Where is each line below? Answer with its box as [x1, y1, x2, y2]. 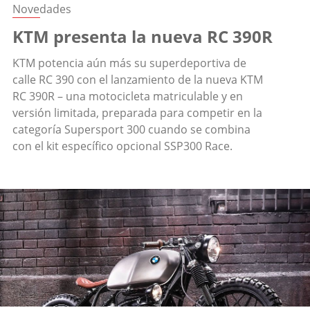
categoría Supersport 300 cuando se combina [12, 122, 250, 138]
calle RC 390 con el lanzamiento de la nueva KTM [12, 72, 263, 88]
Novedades [12, 1, 71, 17]
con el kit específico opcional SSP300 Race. [12, 138, 232, 154]
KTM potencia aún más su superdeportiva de [12, 55, 246, 71]
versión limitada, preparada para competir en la [12, 105, 262, 121]
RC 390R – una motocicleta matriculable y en [12, 89, 243, 104]
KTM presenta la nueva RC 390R [12, 25, 273, 48]
